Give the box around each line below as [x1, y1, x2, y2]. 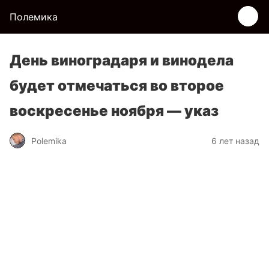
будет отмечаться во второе [10, 77, 224, 94]
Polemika [31, 135, 67, 146]
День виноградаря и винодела [10, 52, 234, 69]
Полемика [10, 11, 58, 23]
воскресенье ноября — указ [10, 102, 219, 119]
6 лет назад [211, 135, 259, 146]
